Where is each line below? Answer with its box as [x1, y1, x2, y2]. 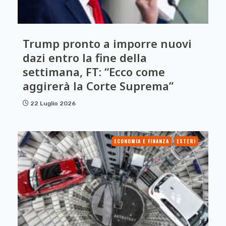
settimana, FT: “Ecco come [23, 64, 165, 79]
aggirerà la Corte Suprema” [23, 78, 174, 93]
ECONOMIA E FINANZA [114, 137, 169, 145]
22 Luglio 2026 [30, 99, 76, 107]
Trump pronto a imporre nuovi [23, 35, 192, 51]
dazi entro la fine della [23, 49, 147, 65]
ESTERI [177, 137, 196, 145]
